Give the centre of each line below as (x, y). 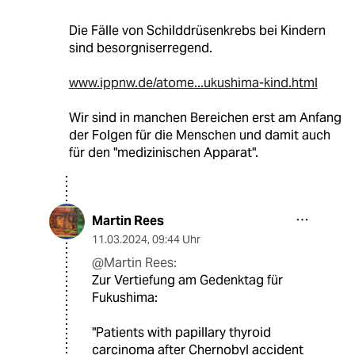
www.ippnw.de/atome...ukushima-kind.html (193, 83)
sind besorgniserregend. (140, 48)
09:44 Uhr (176, 240)
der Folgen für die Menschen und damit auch (199, 136)
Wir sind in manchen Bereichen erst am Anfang (205, 118)
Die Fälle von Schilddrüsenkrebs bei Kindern (197, 31)
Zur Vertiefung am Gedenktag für (187, 281)
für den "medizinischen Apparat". (163, 153)
